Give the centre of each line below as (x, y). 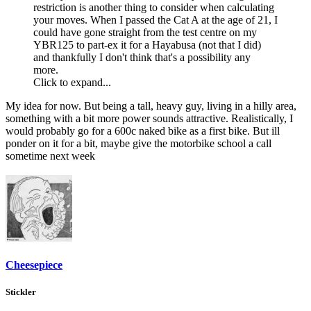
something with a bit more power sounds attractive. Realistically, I (149, 118)
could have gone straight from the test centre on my (145, 32)
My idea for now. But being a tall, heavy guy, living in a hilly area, (151, 106)
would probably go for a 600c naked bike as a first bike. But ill (143, 131)
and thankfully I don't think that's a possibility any (142, 57)
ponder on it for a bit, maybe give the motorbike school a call (138, 143)
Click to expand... (72, 82)
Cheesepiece (34, 265)
